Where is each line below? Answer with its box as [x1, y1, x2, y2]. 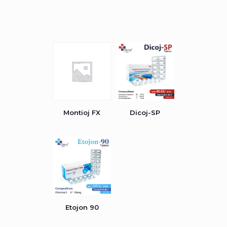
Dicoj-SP [130, 108, 161, 117]
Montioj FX [63, 108, 101, 117]
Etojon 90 [65, 203, 99, 212]
